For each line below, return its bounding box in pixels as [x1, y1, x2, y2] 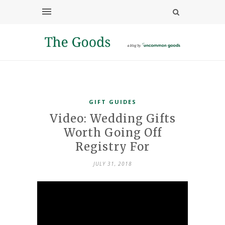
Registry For [75, 139, 150, 154]
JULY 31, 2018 [93, 160, 132, 167]
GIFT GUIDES [88, 97, 137, 105]
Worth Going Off [63, 125, 162, 140]
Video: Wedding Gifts [49, 111, 176, 126]
